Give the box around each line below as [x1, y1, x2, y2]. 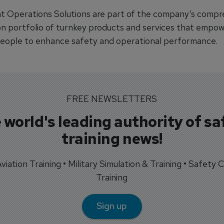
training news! [61, 128, 162, 148]
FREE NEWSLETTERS [66, 92, 157, 104]
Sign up [96, 200, 127, 212]
